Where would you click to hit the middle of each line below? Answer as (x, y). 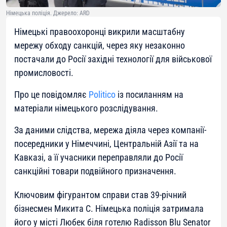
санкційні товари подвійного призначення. (95, 171)
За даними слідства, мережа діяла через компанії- (110, 130)
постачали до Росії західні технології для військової (113, 59)
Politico (102, 95)
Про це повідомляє (51, 95)
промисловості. (44, 73)
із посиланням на (149, 95)
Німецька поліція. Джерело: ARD (48, 13)
